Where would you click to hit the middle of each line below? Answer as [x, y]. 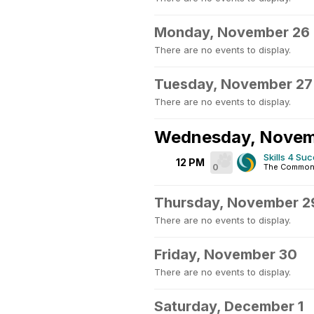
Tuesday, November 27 [233, 84]
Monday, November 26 [232, 32]
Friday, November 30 [226, 254]
